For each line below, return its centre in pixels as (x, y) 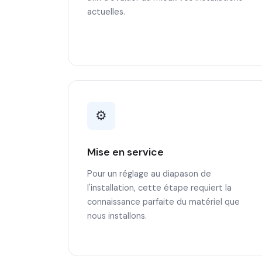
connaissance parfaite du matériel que (163, 202)
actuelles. (106, 12)
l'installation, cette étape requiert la (159, 188)
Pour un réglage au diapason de (149, 174)
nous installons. (117, 216)
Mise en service (125, 152)
